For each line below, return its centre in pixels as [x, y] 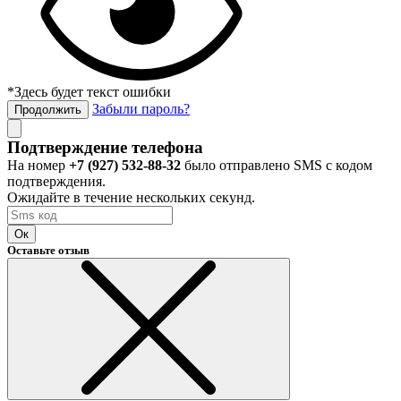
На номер [38, 166]
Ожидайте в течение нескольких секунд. [131, 198]
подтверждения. [56, 182]
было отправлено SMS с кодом [277, 166]
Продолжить [48, 110]
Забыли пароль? [141, 109]
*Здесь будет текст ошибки [89, 92]
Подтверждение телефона [105, 148]
